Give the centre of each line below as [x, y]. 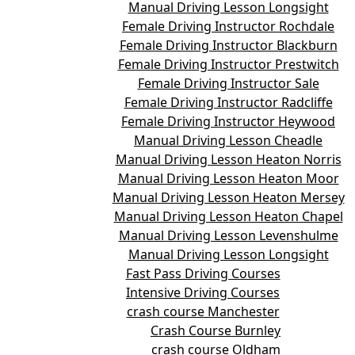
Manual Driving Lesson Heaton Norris [228, 159]
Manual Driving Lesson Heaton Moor [228, 178]
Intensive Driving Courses [203, 292]
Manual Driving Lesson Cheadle [228, 140]
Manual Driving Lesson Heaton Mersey [228, 197]
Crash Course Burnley [216, 330]
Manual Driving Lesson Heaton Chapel [228, 216]
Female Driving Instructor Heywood [228, 121]
